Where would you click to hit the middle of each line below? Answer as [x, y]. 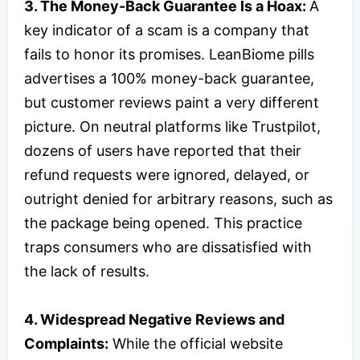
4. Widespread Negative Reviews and [154, 319]
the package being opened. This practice [163, 223]
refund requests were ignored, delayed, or [167, 174]
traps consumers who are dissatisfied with [168, 247]
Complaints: [66, 343]
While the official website [196, 343]
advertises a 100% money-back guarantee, [169, 78]
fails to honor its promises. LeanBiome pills [169, 54]
